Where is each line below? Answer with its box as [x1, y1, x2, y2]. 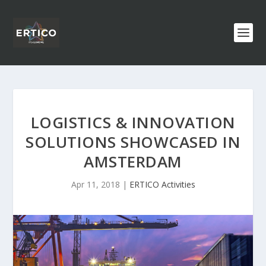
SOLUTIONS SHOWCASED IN [26, 131, 240, 153]
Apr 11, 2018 [71, 179, 120, 190]
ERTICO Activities [129, 179, 195, 190]
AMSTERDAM [84, 151, 182, 172]
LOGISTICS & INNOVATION [30, 112, 236, 133]
